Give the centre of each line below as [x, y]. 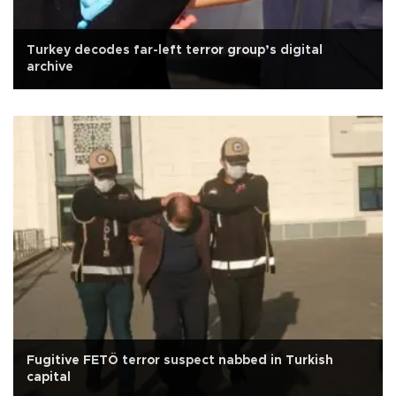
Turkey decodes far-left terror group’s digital [175, 50]
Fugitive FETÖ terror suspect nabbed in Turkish [180, 360]
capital [49, 377]
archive [50, 67]
